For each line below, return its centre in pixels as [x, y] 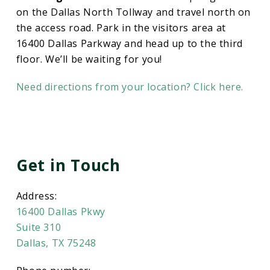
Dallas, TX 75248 [56, 243]
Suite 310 [39, 227]
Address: [36, 196]
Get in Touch [68, 165]
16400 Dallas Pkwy [61, 212]
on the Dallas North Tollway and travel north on [133, 12]
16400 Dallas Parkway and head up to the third [129, 43]
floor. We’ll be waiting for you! [89, 59]
